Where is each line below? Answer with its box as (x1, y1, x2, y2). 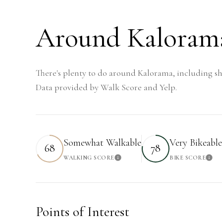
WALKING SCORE (63, 154, 114, 161)
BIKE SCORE (169, 154, 206, 161)
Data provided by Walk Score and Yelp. (36, 81, 177, 93)
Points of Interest (36, 203, 129, 220)
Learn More (114, 155, 156, 166)
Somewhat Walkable (63, 136, 141, 149)
